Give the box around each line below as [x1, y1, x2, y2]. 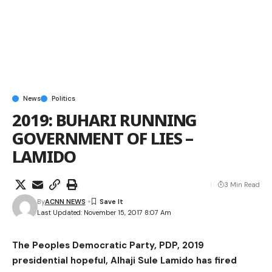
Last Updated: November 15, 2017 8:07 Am [36, 208, 171, 217]
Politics [52, 93, 75, 103]
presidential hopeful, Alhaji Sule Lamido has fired [12, 254, 237, 267]
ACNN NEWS [44, 197, 86, 206]
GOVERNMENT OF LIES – [12, 126, 194, 149]
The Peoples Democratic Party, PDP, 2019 [12, 239, 204, 251]
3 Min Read [224, 180, 260, 189]
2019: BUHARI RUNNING [12, 108, 197, 131]
